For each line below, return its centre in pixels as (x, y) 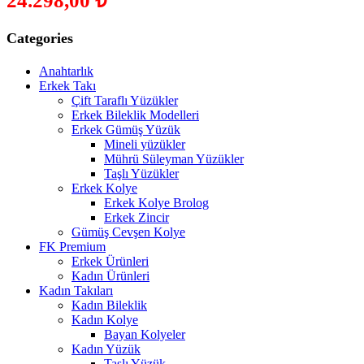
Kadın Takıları (76, 291)
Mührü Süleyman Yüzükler (174, 159)
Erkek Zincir (136, 218)
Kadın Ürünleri (110, 276)
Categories (40, 39)
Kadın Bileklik (109, 305)
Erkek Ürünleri (110, 262)
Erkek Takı (67, 86)
